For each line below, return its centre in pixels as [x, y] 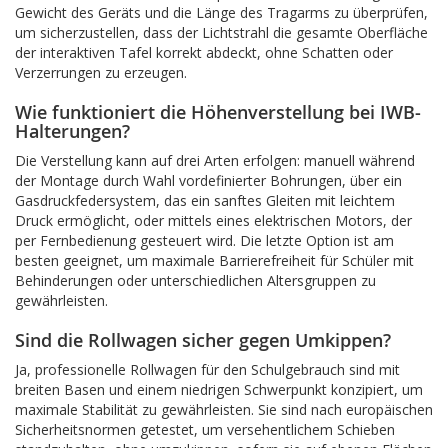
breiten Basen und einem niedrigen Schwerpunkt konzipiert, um [219, 389]
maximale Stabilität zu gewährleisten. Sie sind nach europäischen [224, 409]
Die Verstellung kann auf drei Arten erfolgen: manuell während [215, 160]
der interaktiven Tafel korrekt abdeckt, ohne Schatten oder [204, 52]
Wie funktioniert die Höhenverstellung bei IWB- [218, 112]
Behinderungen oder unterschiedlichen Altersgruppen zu [195, 280]
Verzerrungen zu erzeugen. [101, 72]
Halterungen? [72, 131]
